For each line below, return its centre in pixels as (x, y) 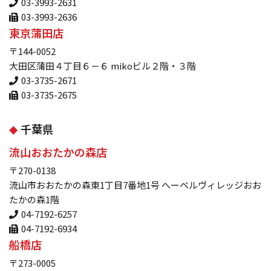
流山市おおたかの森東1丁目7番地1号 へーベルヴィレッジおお (135, 185)
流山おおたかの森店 (58, 152)
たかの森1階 (34, 200)
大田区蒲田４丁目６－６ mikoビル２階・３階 (103, 66)
